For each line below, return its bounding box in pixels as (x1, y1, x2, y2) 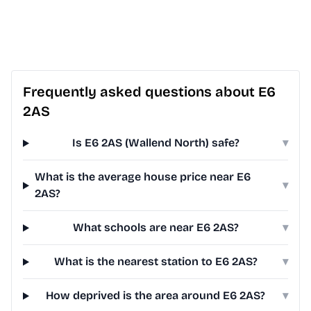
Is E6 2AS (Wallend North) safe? (72, 136, 239, 150)
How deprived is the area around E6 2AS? (46, 289, 266, 303)
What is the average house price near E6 (34, 170, 251, 184)
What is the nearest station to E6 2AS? (53, 255, 258, 269)
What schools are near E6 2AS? (72, 221, 239, 235)
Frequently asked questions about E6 (23, 83, 276, 101)
